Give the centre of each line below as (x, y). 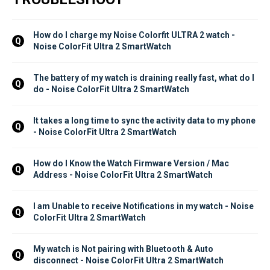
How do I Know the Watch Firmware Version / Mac (132, 163)
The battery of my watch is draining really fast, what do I (145, 77)
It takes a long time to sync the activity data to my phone (145, 120)
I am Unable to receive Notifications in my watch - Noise (144, 206)
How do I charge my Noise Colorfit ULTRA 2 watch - (135, 35)
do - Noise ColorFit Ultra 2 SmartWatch (111, 89)
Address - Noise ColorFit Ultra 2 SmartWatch (123, 174)
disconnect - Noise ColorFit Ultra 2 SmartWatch (128, 260)
